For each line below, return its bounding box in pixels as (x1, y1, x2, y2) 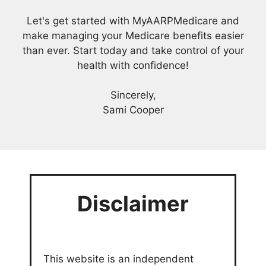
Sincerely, (110, 88, 156, 101)
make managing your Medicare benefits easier (22, 29, 244, 42)
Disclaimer (77, 191, 189, 217)
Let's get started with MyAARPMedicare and (27, 14, 239, 27)
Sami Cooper (102, 103, 164, 116)
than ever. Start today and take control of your (22, 44, 244, 56)
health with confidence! (77, 59, 189, 71)
